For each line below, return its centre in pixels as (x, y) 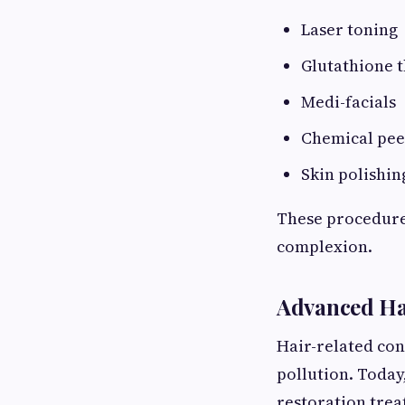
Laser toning (349, 29)
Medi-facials (348, 101)
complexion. (325, 246)
